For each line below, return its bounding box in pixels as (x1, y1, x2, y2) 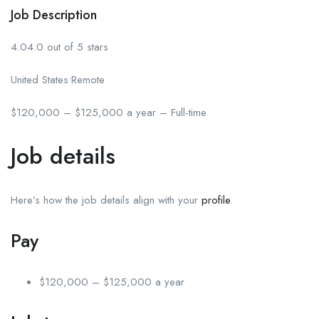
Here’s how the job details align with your (11, 192, 202, 209)
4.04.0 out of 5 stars (11, 39, 108, 56)
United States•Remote (11, 72, 105, 88)
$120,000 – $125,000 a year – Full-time (11, 105, 206, 121)
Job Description (11, 6, 97, 25)
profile (202, 192, 230, 209)
